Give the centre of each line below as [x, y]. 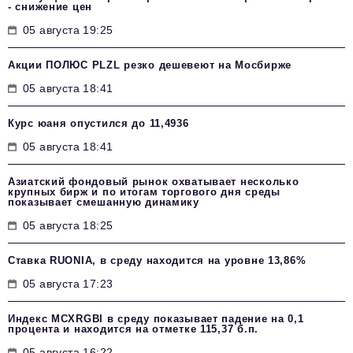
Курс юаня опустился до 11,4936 [98, 123]
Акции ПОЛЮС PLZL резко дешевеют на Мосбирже [150, 65]
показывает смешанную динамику [104, 202]
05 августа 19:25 [68, 30]
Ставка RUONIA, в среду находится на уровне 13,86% [157, 260]
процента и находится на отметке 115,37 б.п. [133, 329]
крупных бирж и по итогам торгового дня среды [144, 191]
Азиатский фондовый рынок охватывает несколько [154, 181]
